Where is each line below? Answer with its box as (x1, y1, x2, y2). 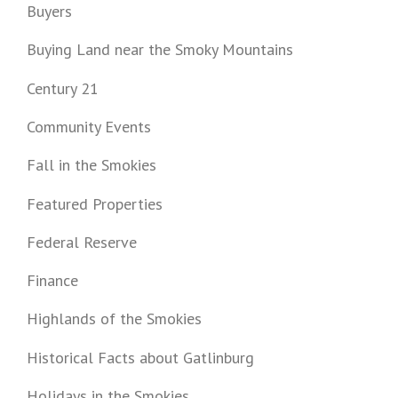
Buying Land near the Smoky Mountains (27, 39, 293, 60)
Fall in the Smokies (27, 155, 156, 176)
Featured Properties (27, 193, 163, 214)
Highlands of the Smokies (27, 308, 202, 330)
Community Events (27, 115, 151, 137)
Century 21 (27, 77, 99, 99)
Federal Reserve (27, 231, 137, 252)
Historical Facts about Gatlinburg (27, 346, 254, 368)
